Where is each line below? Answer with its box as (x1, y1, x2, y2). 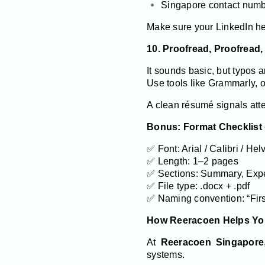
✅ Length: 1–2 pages (147, 156, 238, 166)
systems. (147, 249, 185, 260)
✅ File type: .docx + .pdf (147, 180, 250, 191)
